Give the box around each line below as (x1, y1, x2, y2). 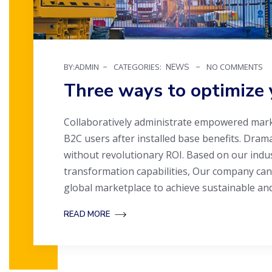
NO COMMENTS (205, 61, 263, 73)
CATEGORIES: (112, 61, 161, 73)
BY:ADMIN (64, 61, 99, 73)
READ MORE (64, 209, 112, 220)
